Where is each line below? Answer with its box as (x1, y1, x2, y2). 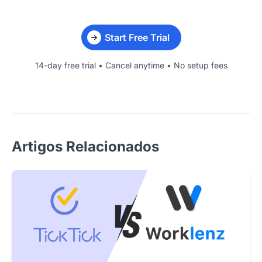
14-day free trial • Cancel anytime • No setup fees (35, 60, 227, 71)
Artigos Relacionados (12, 138, 159, 156)
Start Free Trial (104, 32, 170, 44)
